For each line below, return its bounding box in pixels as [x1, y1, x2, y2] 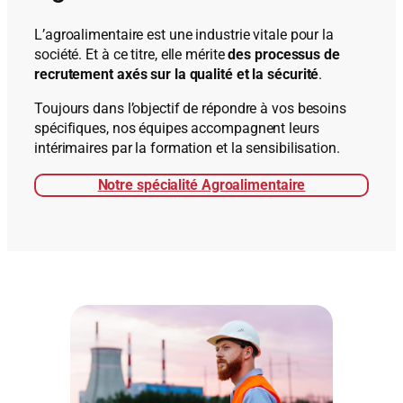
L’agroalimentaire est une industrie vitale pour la [34, 26, 334, 44]
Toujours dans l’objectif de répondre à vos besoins [34, 100, 346, 118]
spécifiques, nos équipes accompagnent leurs [34, 120, 319, 138]
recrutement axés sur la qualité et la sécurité [34, 66, 319, 84]
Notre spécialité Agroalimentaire [97, 175, 306, 193]
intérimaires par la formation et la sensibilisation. [34, 139, 340, 157]
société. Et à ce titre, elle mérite [34, 46, 228, 64]
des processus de [228, 46, 340, 64]
